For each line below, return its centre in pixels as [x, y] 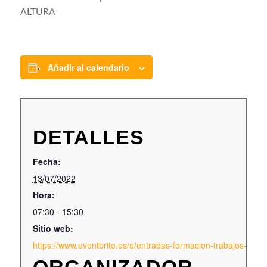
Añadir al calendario [88, 67]
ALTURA [38, 12]
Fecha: [46, 162]
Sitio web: [53, 228]
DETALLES [88, 137]
